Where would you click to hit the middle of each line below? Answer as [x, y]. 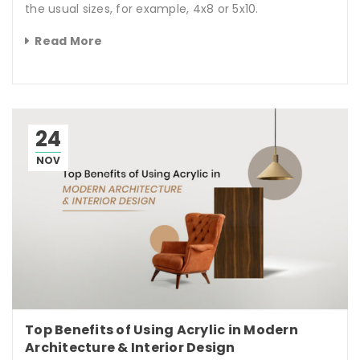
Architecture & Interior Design [130, 347]
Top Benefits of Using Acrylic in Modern [162, 329]
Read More [69, 41]
